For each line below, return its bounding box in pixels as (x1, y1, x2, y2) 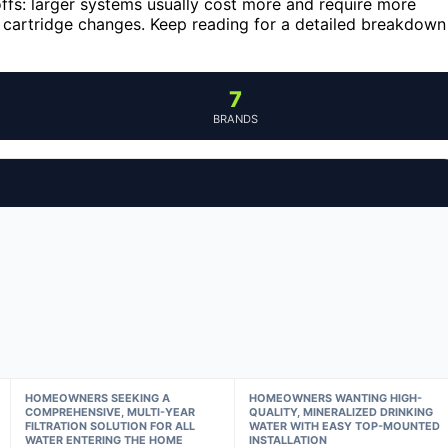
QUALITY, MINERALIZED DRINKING (249, 405, 434, 420)
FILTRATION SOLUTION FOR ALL (24, 419, 195, 434)
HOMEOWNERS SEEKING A (24, 391, 170, 406)
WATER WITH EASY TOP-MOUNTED (249, 419, 441, 434)
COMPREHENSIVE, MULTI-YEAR (24, 405, 195, 420)
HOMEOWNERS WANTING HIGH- (249, 391, 423, 406)
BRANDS (212, 112, 258, 127)
